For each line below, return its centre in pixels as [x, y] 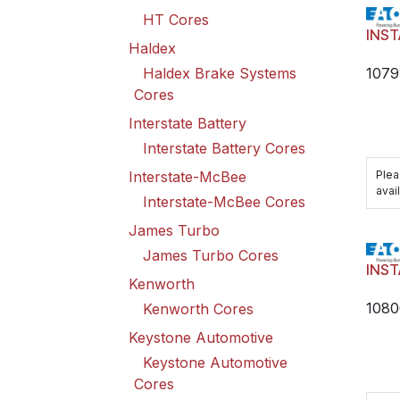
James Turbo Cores [211, 255]
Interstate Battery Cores [224, 148]
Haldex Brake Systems [220, 73]
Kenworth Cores [198, 309]
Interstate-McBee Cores [224, 202]
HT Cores [176, 20]
